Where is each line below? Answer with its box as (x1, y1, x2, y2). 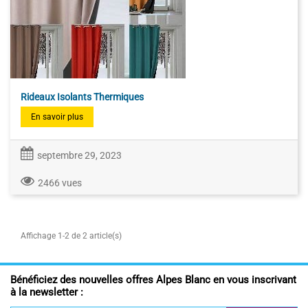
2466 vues (38, 177, 82, 188)
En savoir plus (31, 111, 83, 122)
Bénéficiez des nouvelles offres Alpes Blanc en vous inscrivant (10, 274, 296, 287)
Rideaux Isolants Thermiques (21, 91, 144, 102)
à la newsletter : (10, 286, 83, 299)
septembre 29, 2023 (37, 150, 122, 162)
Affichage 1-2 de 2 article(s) (21, 230, 122, 241)
